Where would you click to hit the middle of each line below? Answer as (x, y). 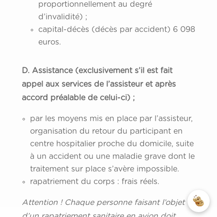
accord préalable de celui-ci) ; (78, 98)
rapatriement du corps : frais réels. (94, 182)
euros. (49, 42)
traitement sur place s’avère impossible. (104, 169)
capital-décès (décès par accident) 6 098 (116, 30)
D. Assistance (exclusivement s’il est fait (97, 71)
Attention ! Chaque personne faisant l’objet (103, 203)
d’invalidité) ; (62, 17)
